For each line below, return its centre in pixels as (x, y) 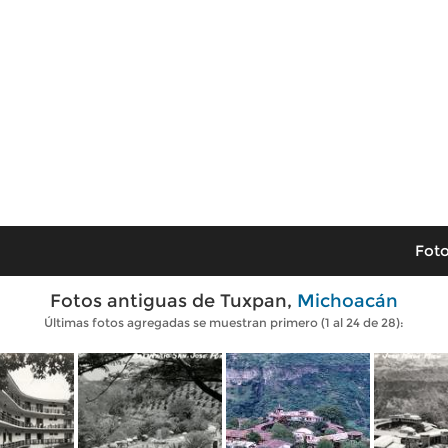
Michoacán (347, 301)
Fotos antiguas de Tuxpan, (173, 301)
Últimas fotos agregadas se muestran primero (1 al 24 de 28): (224, 322)
